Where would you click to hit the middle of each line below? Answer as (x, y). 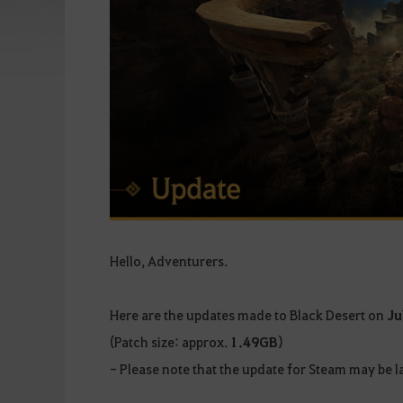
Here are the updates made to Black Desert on (248, 314)
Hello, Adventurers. (169, 260)
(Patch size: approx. (170, 341)
